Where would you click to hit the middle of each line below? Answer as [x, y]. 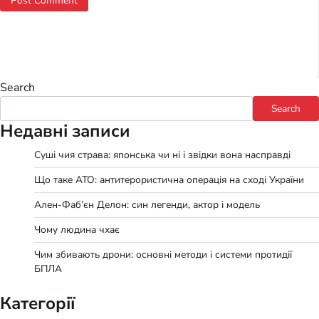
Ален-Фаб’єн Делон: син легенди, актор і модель [147, 205]
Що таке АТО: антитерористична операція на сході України [169, 180]
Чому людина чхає [77, 230]
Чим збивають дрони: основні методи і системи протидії [163, 255]
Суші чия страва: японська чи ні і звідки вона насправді [162, 155]
